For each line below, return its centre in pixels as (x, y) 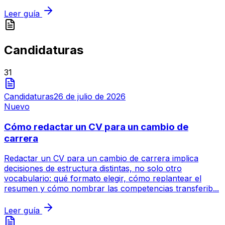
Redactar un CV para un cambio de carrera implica (101, 158)
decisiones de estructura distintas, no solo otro (93, 168)
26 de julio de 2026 (90, 96)
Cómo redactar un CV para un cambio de (96, 127)
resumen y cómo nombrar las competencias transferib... (111, 189)
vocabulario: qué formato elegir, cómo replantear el (103, 179)
